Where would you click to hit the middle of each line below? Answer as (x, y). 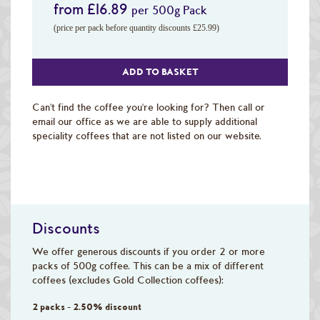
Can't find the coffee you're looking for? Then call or (149, 107)
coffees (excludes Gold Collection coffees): (128, 280)
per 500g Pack (169, 10)
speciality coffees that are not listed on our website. (147, 135)
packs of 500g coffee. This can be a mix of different (148, 265)
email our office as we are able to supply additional (145, 121)
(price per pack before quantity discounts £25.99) (136, 27)
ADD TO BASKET (160, 71)
